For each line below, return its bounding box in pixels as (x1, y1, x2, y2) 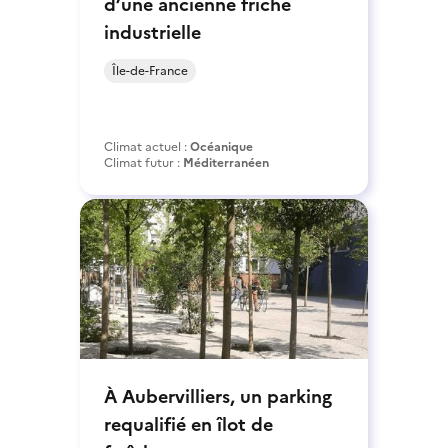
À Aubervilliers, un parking (104, 382, 332, 410)
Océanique (190, 137, 253, 156)
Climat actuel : (104, 137, 190, 156)
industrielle (104, 18, 201, 46)
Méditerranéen (183, 153, 269, 172)
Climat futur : (104, 153, 183, 172)
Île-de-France (112, 61, 188, 80)
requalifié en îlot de (104, 410, 273, 438)
